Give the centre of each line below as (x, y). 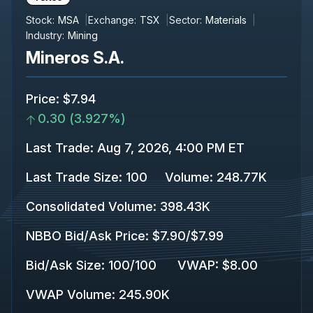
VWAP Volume (69, 294)
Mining (83, 35)
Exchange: (112, 20)
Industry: (45, 35)
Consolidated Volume (89, 206)
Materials (226, 20)
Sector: (185, 20)
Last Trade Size (72, 177)
